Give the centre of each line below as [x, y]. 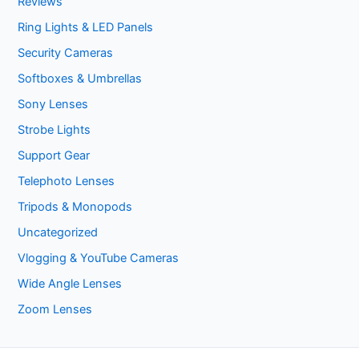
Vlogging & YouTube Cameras [99, 258]
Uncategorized [58, 232]
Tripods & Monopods [75, 206]
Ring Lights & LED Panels [86, 28]
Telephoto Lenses [67, 181]
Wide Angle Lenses [70, 283]
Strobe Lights [54, 129]
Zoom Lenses [55, 309]
